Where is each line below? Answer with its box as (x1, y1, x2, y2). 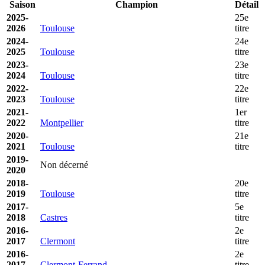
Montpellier (40, 117, 83, 128)
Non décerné (40, 159, 88, 170)
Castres (40, 212, 67, 222)
